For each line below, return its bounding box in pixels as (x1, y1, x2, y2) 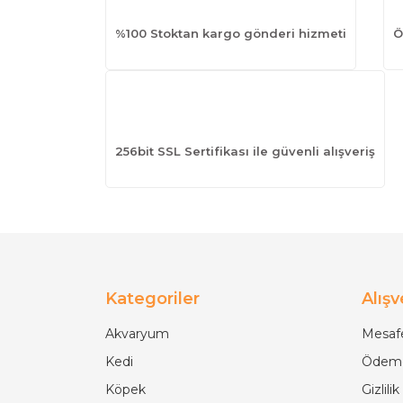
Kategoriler (105, 289, 200, 309)
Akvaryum (105, 326, 169, 342)
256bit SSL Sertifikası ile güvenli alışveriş (115, 144, 375, 158)
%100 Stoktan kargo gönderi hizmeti (115, 26, 346, 40)
